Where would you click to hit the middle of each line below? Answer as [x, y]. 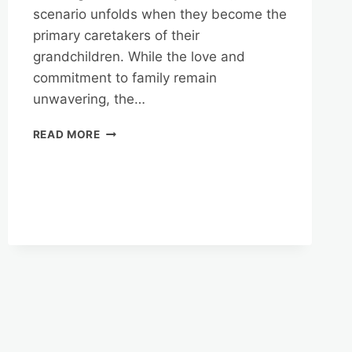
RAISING [123, 246]
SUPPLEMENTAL [145, 180]
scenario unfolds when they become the [159, 15]
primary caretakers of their [116, 36]
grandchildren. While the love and [139, 57]
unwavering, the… [89, 99]
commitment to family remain [125, 78]
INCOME [123, 197]
